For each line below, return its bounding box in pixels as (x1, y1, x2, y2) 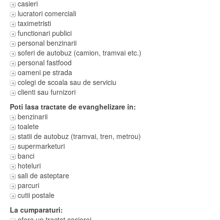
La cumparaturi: (10, 204, 63, 215)
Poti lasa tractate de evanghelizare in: (10, 101, 136, 111)
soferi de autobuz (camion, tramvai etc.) (16, 47, 141, 57)
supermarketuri (16, 140, 65, 151)
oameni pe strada (16, 67, 72, 77)
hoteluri (16, 160, 41, 170)
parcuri (16, 180, 39, 190)
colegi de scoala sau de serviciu (16, 77, 116, 87)
